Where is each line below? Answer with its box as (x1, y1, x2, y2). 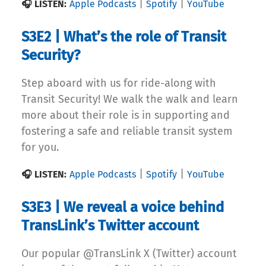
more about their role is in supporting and (21, 109, 230, 122)
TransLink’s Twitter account (21, 217, 199, 235)
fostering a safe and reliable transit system (21, 125, 232, 138)
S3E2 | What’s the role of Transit (21, 28, 226, 46)
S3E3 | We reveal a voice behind (21, 199, 224, 216)
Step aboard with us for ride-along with (21, 77, 216, 90)
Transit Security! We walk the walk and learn (21, 93, 238, 106)
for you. (21, 141, 59, 154)
